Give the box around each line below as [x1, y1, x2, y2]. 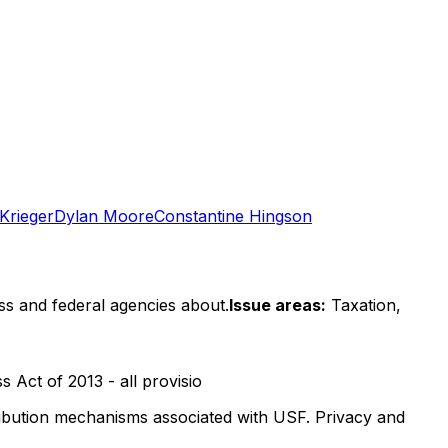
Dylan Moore [54, 205, 154, 226]
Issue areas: [229, 294, 326, 315]
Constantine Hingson [154, 205, 312, 226]
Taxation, [331, 294, 401, 315]
